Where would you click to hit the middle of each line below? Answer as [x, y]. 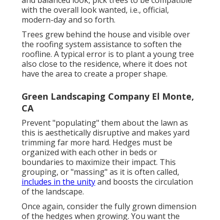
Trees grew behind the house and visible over [106, 34]
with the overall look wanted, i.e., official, [95, 10]
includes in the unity [58, 181]
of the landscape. [53, 191]
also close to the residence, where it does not [104, 64]
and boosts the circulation [144, 181]
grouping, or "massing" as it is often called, [100, 172]
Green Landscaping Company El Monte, [108, 96]
